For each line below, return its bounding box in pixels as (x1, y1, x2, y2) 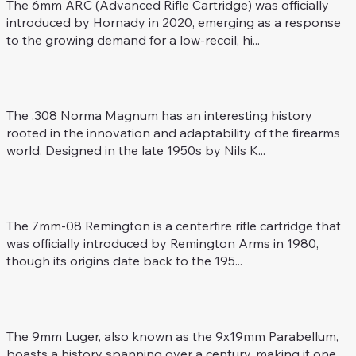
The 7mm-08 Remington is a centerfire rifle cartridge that (6, 218, 341, 234)
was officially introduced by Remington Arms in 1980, (6, 235, 319, 252)
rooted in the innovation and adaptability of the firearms (6, 124, 340, 141)
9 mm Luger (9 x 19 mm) (94, 295, 171, 304)
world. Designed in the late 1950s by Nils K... (6, 141, 265, 158)
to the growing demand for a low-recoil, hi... (6, 31, 260, 48)
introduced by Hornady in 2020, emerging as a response (6, 14, 341, 30)
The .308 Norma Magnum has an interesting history (6, 106, 312, 123)
